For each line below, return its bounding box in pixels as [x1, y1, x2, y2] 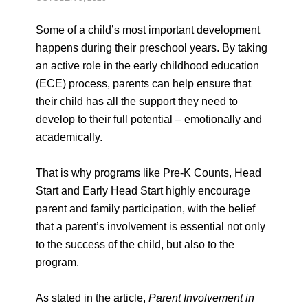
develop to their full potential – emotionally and [36, 113, 263, 125]
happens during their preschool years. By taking [36, 42, 268, 54]
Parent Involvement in [148, 292, 255, 304]
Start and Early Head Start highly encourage [36, 185, 251, 197]
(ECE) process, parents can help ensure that [36, 78, 252, 89]
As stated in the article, [36, 292, 149, 304]
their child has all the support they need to [36, 96, 239, 107]
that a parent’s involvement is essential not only [36, 221, 266, 232]
